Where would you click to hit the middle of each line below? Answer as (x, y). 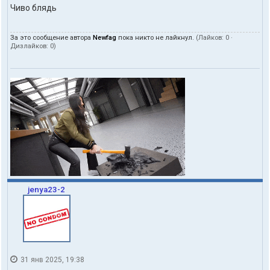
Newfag (105, 38)
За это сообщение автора (52, 38)
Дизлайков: (30, 46)
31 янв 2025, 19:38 (52, 260)
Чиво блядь (33, 8)
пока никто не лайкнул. (156, 38)
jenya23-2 (46, 190)
